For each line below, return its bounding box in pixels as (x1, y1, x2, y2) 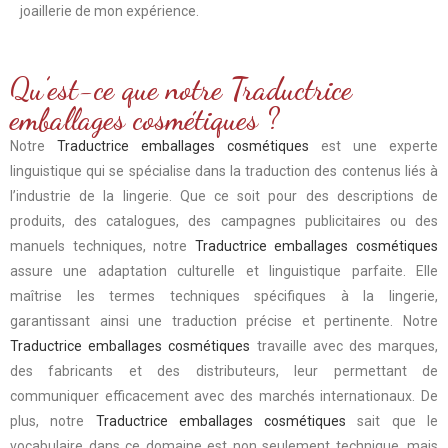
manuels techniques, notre (10, 237, 195, 254)
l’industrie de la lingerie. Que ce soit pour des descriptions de (10, 187, 438, 204)
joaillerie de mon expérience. (20, 2, 199, 19)
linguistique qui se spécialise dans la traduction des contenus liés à (10, 162, 438, 179)
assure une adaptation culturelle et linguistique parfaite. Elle (10, 262, 438, 279)
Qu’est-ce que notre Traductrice (10, 70, 352, 107)
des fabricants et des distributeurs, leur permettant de (10, 362, 438, 379)
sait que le (346, 412, 439, 429)
